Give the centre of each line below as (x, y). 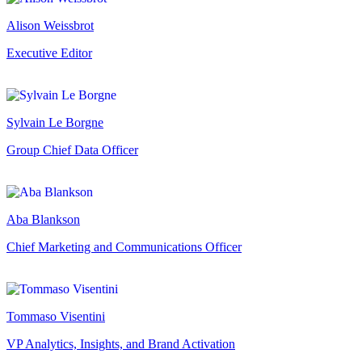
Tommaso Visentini (56, 316)
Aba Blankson (43, 219)
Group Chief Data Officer (72, 149)
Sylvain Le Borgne (55, 122)
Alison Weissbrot (50, 25)
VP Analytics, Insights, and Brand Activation (121, 343)
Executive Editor (49, 53)
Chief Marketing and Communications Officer (124, 246)
